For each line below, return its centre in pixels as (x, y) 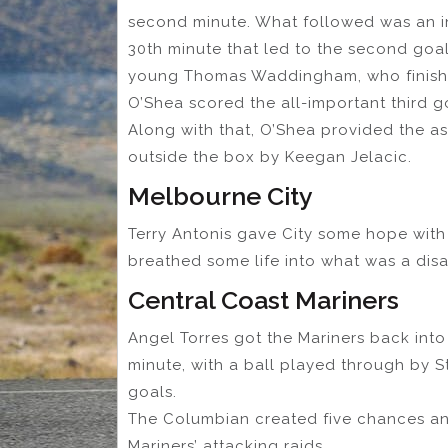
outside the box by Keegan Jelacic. (270, 157)
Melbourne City (220, 196)
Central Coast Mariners (263, 300)
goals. (152, 392)
